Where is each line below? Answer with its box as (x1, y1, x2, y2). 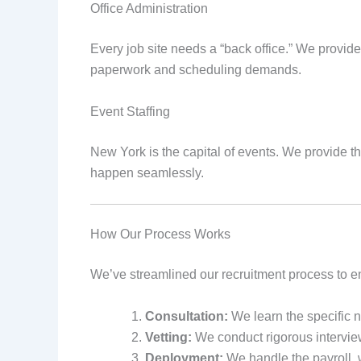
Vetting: (145, 330, 192, 344)
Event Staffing (90, 104, 170, 118)
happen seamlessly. (90, 165, 204, 180)
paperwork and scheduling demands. (90, 62, 301, 77)
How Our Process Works (90, 227, 230, 242)
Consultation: (145, 309, 228, 323)
